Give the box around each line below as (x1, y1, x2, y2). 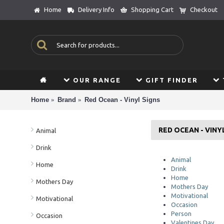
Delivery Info (78, 6, 114, 13)
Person (171, 210, 191, 217)
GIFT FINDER (145, 76, 198, 83)
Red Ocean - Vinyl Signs (84, 95, 160, 103)
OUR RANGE (73, 76, 121, 83)
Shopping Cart (131, 6, 173, 13)
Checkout (190, 6, 217, 13)
